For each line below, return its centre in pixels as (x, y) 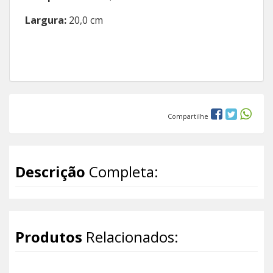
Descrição (50, 172)
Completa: (122, 172)
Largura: (47, 20)
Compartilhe (189, 116)
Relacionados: (130, 237)
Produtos (49, 237)
